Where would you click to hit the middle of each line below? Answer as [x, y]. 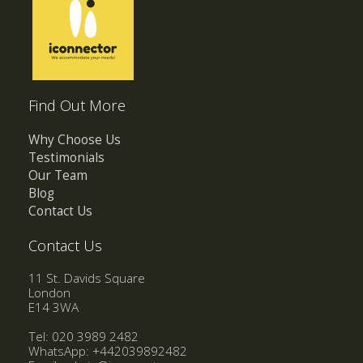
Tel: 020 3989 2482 [83, 336]
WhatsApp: [60, 351]
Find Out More [77, 105]
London [49, 293]
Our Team [58, 175]
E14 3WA [53, 307]
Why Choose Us [75, 139]
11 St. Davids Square [87, 278]
